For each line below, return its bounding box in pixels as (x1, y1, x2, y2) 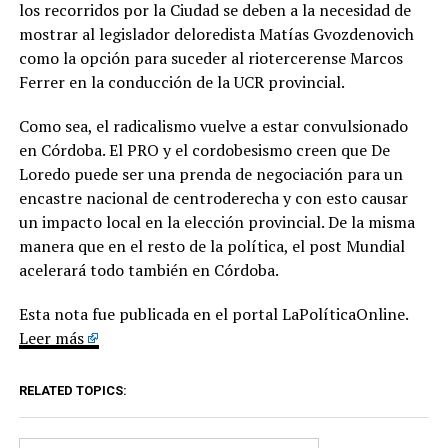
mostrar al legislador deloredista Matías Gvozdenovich (18, 23, 414, 46)
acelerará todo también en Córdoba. (18, 259, 282, 282)
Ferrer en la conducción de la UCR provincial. (18, 71, 345, 94)
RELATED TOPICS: (18, 383, 127, 399)
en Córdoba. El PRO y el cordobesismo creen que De (18, 139, 390, 162)
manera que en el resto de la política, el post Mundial (18, 235, 405, 258)
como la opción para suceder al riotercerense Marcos (18, 47, 403, 70)
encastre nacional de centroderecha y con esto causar (18, 187, 408, 210)
